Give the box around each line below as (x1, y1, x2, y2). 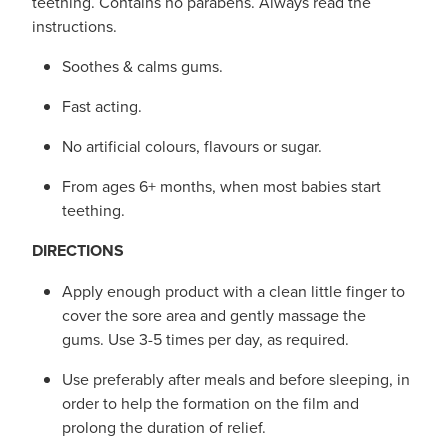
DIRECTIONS (32, 238, 124, 262)
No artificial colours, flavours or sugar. (62, 134, 322, 157)
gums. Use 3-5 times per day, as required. (62, 327, 349, 350)
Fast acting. (62, 94, 142, 117)
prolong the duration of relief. (62, 415, 266, 438)
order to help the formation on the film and (62, 391, 359, 414)
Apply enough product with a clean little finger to (62, 279, 405, 302)
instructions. (32, 14, 117, 37)
